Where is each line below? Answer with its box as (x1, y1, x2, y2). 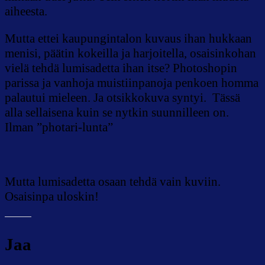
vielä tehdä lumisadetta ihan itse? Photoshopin (5, 60, 237, 75)
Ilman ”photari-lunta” (5, 119, 113, 134)
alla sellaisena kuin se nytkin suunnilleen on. (5, 105, 232, 119)
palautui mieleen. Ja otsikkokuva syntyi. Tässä (5, 90, 240, 105)
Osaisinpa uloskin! (5, 189, 99, 203)
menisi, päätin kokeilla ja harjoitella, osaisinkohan (5, 46, 256, 60)
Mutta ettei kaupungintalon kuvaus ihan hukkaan (5, 31, 252, 46)
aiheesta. (5, 4, 47, 18)
